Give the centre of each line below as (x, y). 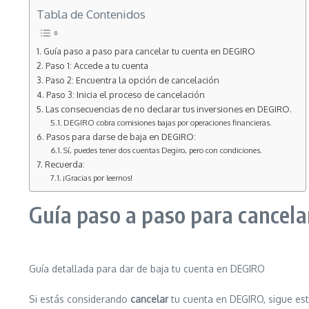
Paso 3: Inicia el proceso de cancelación (125, 94)
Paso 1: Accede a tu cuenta (97, 66)
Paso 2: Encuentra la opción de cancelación (132, 80)
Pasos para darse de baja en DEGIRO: (121, 137)
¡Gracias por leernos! (98, 178)
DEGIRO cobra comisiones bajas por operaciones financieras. (168, 122)
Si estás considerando (80, 299)
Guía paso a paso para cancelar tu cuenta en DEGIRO (149, 51)
